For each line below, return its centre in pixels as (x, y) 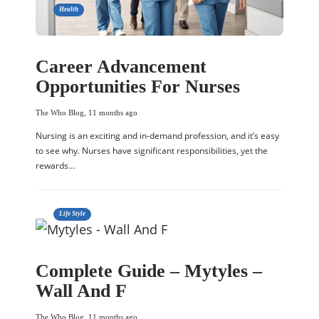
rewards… (55, 165)
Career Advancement (121, 66)
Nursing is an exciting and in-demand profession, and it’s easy (157, 135)
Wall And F (81, 291)
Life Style (72, 214)
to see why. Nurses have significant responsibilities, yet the (152, 150)
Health (69, 9)
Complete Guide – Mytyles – (149, 271)
